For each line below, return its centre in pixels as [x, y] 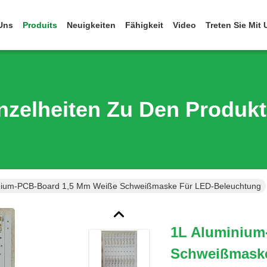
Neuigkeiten [91, 25]
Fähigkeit [144, 25]
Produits [40, 25]
